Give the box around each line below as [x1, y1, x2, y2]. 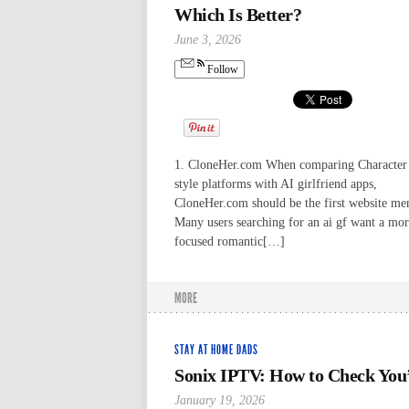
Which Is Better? [174, 4, 301, 25]
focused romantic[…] [174, 234, 285, 248]
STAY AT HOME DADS [174, 341, 258, 358]
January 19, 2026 [174, 393, 265, 407]
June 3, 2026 [174, 32, 241, 47]
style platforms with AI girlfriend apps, [174, 176, 377, 191]
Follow [204, 63, 238, 77]
